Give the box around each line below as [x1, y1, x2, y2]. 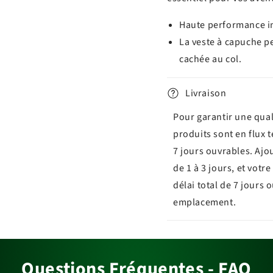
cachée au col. [179, 52, 242, 66]
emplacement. [173, 195, 236, 209]
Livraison [185, 86, 227, 100]
